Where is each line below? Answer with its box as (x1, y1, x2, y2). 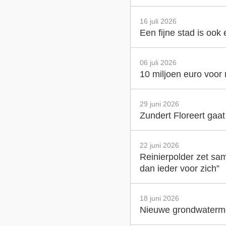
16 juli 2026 (140, 17, 177, 25)
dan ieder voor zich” (140, 163, 220, 174)
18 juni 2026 (140, 194, 180, 202)
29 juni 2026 (140, 99, 180, 108)
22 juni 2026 (140, 141, 180, 149)
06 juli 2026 (140, 58, 177, 67)
